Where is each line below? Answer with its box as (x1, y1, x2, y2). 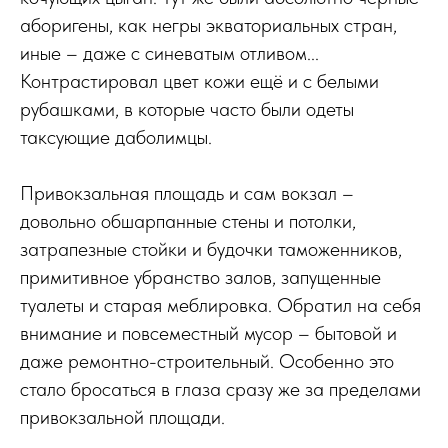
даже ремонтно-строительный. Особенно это (20, 349, 394, 373)
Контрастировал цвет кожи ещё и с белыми (20, 69, 379, 93)
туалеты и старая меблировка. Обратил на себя (20, 293, 421, 317)
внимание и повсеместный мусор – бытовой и (20, 321, 397, 345)
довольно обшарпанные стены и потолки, (20, 209, 356, 233)
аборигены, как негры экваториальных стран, (20, 13, 397, 37)
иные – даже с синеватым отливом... (20, 41, 319, 65)
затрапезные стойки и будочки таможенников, (20, 237, 402, 261)
